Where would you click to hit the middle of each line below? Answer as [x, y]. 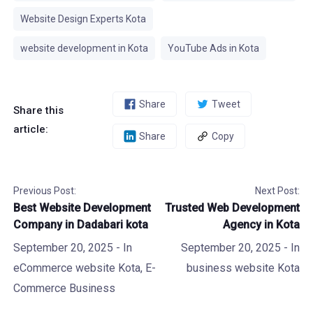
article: [30, 129]
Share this [38, 110]
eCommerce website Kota [77, 268]
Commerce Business [64, 288]
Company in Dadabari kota [80, 225]
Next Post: [278, 191]
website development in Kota [84, 48]
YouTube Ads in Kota [213, 48]
